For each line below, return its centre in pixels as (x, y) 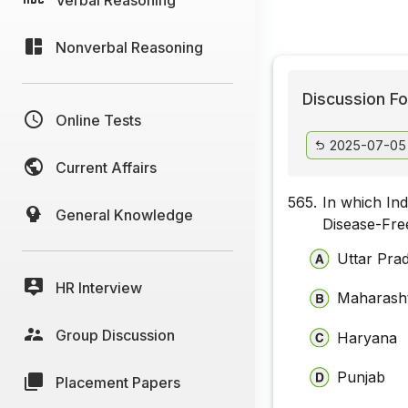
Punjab (362, 377)
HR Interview (99, 287)
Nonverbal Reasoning (129, 47)
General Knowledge (124, 214)
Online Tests (98, 120)
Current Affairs (106, 167)
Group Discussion (115, 335)
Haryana (367, 337)
